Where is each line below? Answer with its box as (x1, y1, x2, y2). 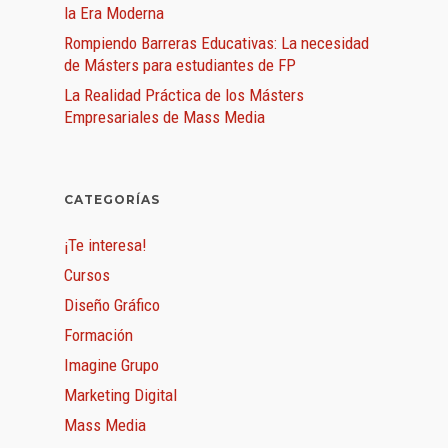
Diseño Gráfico (64, 295, 160, 315)
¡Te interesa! (64, 235, 147, 255)
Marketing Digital (64, 385, 177, 405)
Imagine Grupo (64, 355, 159, 375)
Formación (64, 325, 133, 345)
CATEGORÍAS (64, 192, 160, 207)
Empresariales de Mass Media (64, 107, 265, 127)
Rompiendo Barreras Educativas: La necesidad (64, 33, 369, 53)
